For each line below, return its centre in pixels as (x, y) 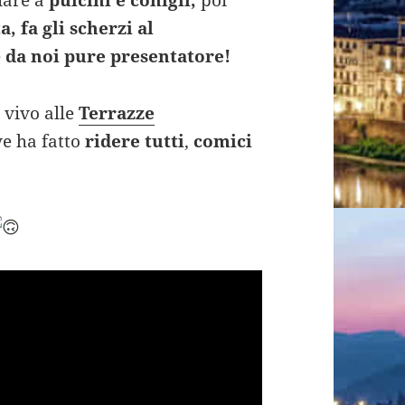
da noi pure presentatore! (118, 56)
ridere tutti (133, 141)
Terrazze (117, 113)
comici (223, 141)
